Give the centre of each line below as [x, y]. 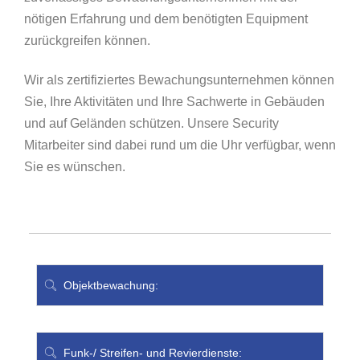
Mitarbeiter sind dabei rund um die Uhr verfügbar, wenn [180, 145]
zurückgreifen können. [87, 41]
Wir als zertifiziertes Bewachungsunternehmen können [179, 80]
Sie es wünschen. [75, 167]
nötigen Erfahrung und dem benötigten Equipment [166, 19]
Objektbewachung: [109, 285]
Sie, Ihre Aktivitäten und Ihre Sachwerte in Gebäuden [174, 102]
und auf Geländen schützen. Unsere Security [151, 123]
